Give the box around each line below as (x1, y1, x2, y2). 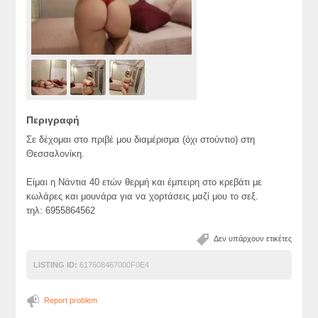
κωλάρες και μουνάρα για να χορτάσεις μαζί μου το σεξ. (26, 191, 259, 202)
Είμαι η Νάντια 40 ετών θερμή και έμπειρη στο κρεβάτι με (26, 177, 263, 188)
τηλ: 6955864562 (26, 205, 96, 216)
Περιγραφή (26, 114, 80, 126)
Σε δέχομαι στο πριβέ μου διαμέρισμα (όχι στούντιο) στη (26, 134, 256, 146)
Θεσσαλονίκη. (26, 148, 85, 160)
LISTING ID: (33, 261, 78, 270)
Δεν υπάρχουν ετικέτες (213, 234, 292, 243)
